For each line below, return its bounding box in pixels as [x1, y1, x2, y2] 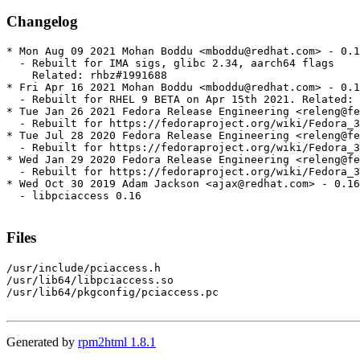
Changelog [6, 12, 78, 30]
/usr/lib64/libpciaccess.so [6, 273, 174, 286]
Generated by [6, 334, 78, 349]
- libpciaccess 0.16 [6, 190, 141, 202]
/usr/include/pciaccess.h [6, 261, 161, 274]
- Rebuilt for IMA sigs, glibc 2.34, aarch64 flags [6, 57, 334, 70]
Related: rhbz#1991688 [6, 69, 167, 82]
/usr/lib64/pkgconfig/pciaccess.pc [6, 285, 219, 298]
